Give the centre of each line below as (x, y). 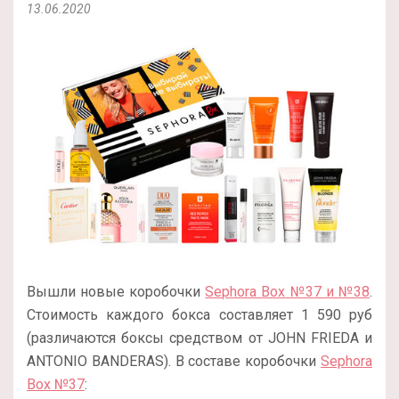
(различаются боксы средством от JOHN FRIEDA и (199, 338)
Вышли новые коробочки (116, 291)
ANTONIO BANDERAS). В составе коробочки (174, 361)
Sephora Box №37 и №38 (288, 291)
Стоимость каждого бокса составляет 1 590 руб (199, 314)
